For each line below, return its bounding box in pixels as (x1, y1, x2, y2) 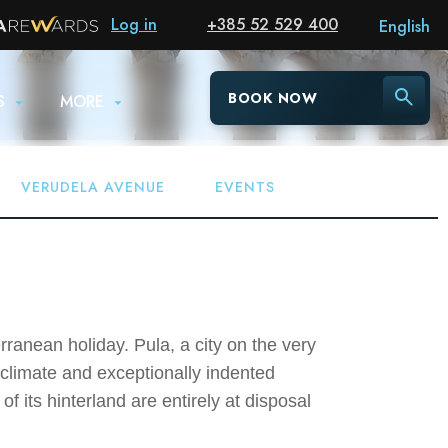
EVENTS (214, 177, 275, 197)
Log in (111, 13, 157, 36)
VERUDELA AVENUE (20, 177, 165, 197)
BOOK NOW (228, 88, 318, 108)
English (379, 15, 430, 38)
